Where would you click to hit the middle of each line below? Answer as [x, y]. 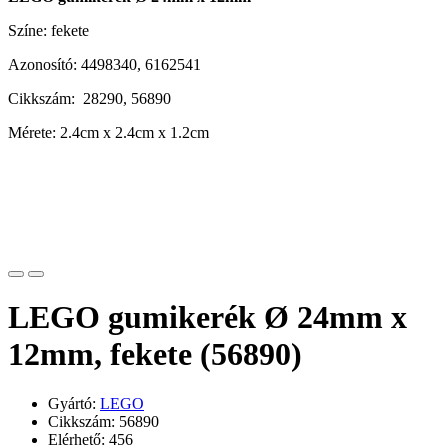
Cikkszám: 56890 [103, 421]
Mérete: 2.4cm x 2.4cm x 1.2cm [108, 132]
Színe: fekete [48, 30]
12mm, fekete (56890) [155, 354]
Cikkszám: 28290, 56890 [89, 98]
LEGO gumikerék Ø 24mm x [207, 317]
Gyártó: [74, 403]
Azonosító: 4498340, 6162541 [104, 64]
